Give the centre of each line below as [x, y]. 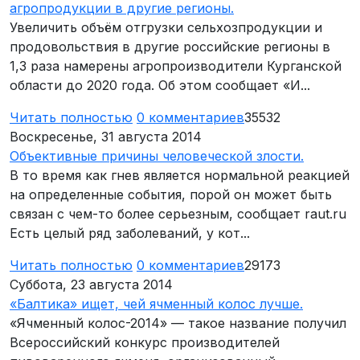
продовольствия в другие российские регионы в [170, 47]
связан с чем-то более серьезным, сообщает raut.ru [178, 214]
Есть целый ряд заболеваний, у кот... [130, 233]
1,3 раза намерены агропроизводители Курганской [176, 66]
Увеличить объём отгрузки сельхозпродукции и [166, 28]
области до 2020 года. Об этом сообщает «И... [160, 86]
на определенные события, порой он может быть [171, 195]
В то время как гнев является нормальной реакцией [180, 176]
